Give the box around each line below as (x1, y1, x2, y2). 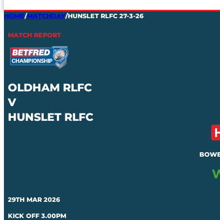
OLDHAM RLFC (8, 81, 92, 94)
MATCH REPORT (8, 31, 61, 39)
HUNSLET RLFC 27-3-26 (68, 12, 143, 20)
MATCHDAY (27, 12, 65, 20)
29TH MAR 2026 (8, 196, 60, 204)
